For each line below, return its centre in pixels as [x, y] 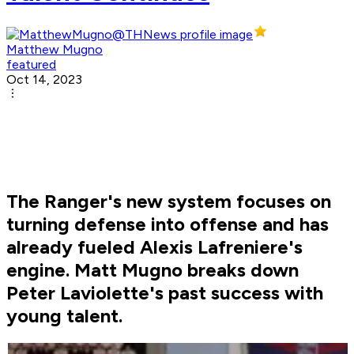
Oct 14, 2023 [44, 80]
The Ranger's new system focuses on [169, 201]
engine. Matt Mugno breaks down [153, 270]
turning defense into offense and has [168, 224]
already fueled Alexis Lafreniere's [154, 247]
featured [31, 65]
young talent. [64, 316]
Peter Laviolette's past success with [165, 293]
